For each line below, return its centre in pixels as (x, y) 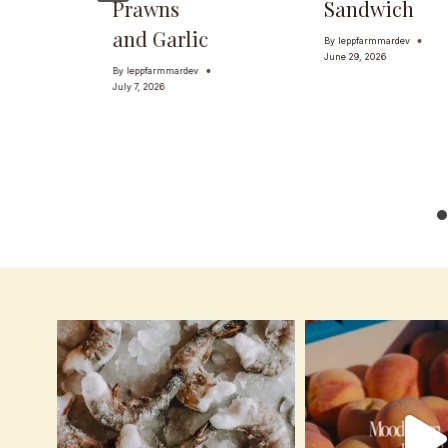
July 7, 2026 (138, 86)
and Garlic (160, 39)
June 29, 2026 (354, 56)
